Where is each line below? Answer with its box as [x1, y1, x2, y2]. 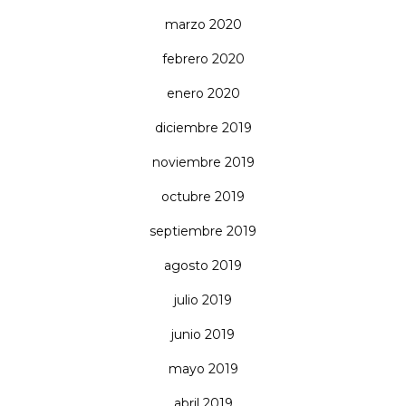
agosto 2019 [164, 257, 242, 275]
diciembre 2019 [154, 120, 252, 137]
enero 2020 [166, 85, 240, 102]
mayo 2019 [168, 361, 238, 378]
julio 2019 [174, 292, 232, 309]
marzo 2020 [164, 16, 242, 34]
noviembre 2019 [151, 154, 255, 171]
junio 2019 [171, 326, 235, 343]
